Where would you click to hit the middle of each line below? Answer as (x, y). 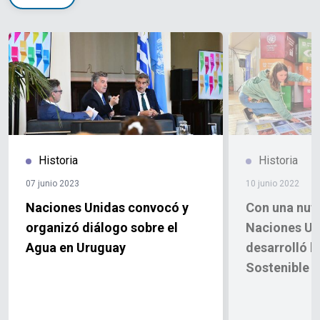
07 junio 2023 (52, 184)
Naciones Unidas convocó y (107, 208)
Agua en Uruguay (76, 248)
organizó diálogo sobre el (102, 228)
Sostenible (277, 268)
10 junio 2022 (272, 184)
